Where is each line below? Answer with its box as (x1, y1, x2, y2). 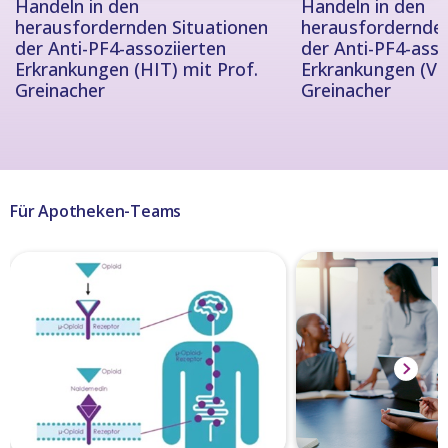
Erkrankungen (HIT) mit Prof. (15, 57, 258, 82)
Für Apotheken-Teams (10, 200, 182, 223)
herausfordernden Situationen (15, 15, 268, 40)
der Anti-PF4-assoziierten (15, 36, 226, 61)
